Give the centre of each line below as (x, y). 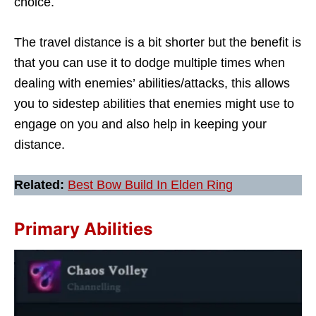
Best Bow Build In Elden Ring (150, 185)
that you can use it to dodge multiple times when (150, 63)
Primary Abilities (83, 229)
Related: (41, 185)
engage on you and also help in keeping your (140, 124)
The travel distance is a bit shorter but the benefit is (158, 43)
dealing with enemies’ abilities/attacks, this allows (152, 84)
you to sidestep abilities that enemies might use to (154, 104)
